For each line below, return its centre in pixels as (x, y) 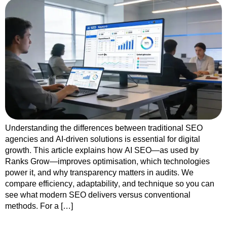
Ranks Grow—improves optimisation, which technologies (107, 162)
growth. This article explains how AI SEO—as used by (102, 150)
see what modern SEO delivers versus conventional (98, 195)
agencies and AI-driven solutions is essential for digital (103, 139)
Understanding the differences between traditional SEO (104, 128)
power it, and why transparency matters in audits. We (99, 173)
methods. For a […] (39, 206)
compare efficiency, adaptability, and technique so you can (110, 184)
